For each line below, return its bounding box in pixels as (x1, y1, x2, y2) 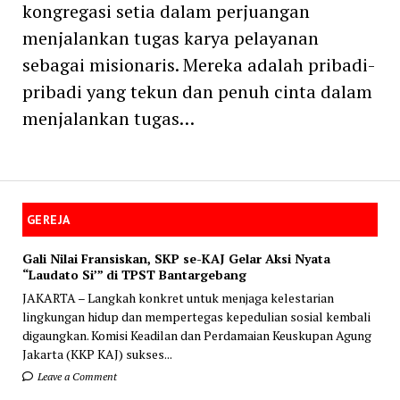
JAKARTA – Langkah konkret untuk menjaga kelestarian (21, 288, 334, 306)
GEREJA (26, 212, 71, 228)
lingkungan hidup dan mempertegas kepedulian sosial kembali (21, 307, 371, 325)
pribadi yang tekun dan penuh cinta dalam (21, 79, 372, 104)
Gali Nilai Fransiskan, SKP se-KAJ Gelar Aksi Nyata (21, 249, 330, 267)
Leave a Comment (37, 369, 117, 383)
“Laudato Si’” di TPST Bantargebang (21, 265, 246, 283)
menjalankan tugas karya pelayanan (21, 25, 319, 50)
